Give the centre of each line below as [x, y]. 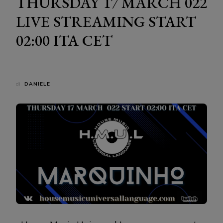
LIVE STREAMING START [106, 22]
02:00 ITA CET [64, 41]
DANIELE [37, 84]
